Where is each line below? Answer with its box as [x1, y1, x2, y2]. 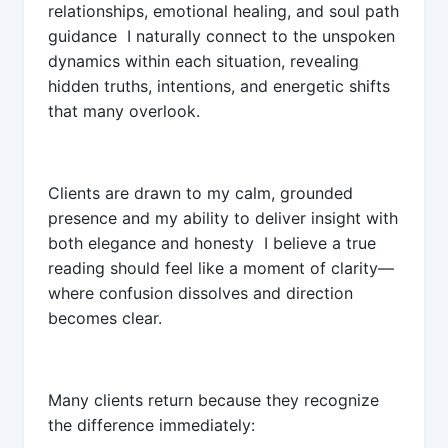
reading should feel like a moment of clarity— [48, 257, 394, 278]
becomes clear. [48, 307, 162, 328]
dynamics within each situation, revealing [48, 50, 359, 71]
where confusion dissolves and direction [48, 282, 353, 303]
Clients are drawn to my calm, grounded [48, 182, 353, 203]
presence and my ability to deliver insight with [48, 207, 398, 228]
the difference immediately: [48, 414, 255, 435]
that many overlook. [48, 100, 200, 121]
